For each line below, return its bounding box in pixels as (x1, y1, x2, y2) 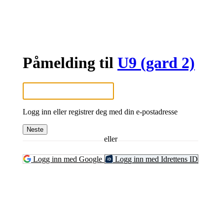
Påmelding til (23, 53, 117, 72)
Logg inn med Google (31, 154, 104, 163)
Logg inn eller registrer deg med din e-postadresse (23, 107, 178, 116)
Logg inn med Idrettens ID (113, 154, 198, 163)
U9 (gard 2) (117, 53, 195, 72)
